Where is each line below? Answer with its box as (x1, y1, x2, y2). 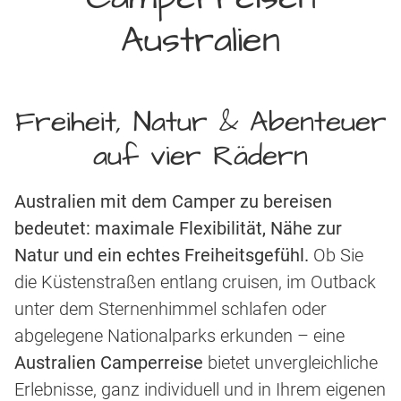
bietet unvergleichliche (203, 352, 378, 374)
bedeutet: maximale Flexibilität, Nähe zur (14, 218, 342, 240)
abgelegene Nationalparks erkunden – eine (14, 325, 345, 347)
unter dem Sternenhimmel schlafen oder (14, 298, 327, 320)
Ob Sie (313, 244, 363, 267)
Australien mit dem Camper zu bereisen (14, 191, 332, 213)
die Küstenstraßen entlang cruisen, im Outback (14, 271, 376, 294)
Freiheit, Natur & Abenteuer (14, 102, 387, 143)
